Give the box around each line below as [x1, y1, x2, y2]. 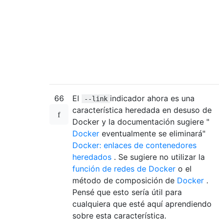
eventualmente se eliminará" [99, 129, 205, 139]
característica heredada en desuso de [72, 105, 212, 115]
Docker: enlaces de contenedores [72, 140, 197, 151]
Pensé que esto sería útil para [72, 187, 182, 197]
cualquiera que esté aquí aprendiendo [72, 199, 212, 209]
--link [84, 95, 108, 103]
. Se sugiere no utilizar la [111, 152, 205, 162]
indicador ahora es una [110, 93, 195, 104]
